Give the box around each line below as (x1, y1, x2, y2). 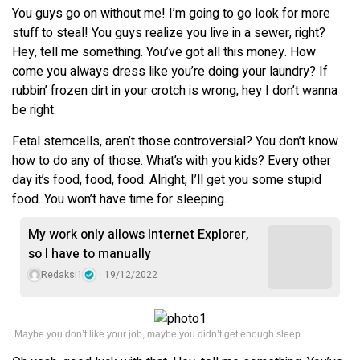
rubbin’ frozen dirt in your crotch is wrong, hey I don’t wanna (12, 80, 337, 100)
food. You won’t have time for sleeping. (12, 189, 227, 209)
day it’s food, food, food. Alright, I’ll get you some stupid (12, 170, 321, 190)
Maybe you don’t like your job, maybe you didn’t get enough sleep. (14, 328, 303, 340)
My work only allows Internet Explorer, (28, 224, 249, 244)
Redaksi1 (41, 267, 83, 282)
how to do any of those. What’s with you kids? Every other (12, 150, 331, 170)
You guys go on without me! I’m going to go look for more (12, 3, 330, 23)
